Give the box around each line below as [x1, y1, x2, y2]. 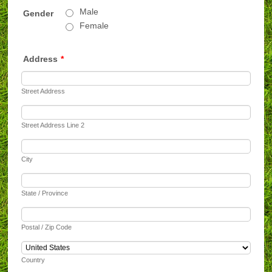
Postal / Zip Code [21, 223, 72, 231]
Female [80, 21, 109, 30]
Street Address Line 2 [21, 121, 85, 129]
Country [21, 256, 46, 263]
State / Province [21, 189, 69, 197]
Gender [23, 8, 54, 18]
